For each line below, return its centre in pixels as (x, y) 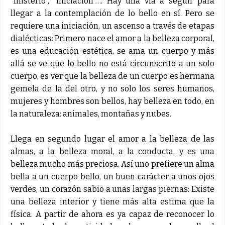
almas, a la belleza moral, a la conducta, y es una (113, 151)
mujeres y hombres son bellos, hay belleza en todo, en (113, 101)
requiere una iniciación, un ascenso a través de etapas (113, 26)
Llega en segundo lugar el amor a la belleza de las (113, 139)
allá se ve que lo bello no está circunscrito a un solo (113, 63)
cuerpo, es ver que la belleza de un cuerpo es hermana (113, 76)
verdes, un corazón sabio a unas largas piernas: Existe (113, 189)
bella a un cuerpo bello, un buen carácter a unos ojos (113, 176)
